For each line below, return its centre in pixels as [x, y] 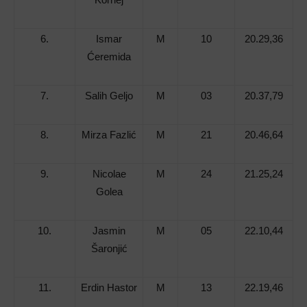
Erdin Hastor [109, 288]
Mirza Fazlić [109, 135]
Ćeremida [109, 57]
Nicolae [109, 174]
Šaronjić [109, 249]
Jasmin [109, 231]
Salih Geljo [109, 96]
